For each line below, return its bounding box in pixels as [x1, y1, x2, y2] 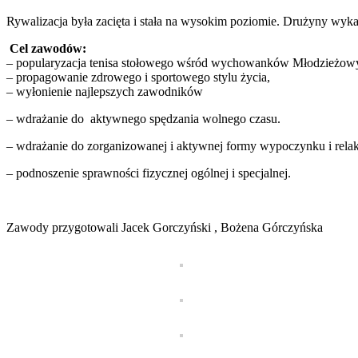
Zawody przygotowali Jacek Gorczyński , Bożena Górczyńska [6, 220, 323, 234]
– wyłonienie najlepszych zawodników [6, 84, 203, 98]
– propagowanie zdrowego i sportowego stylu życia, [6, 70, 270, 84]
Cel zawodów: [6, 41, 86, 55]
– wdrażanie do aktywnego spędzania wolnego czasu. [6, 111, 280, 125]
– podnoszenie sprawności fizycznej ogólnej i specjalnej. [6, 165, 291, 180]
